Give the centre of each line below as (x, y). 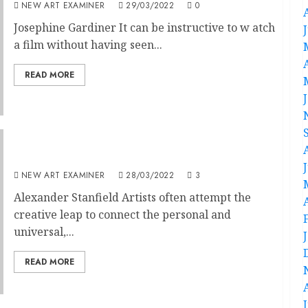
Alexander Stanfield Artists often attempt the (132, 197)
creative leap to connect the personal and (122, 214)
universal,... (44, 232)
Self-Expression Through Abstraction (122, 158)
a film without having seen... (88, 44)
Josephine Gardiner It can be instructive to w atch (144, 27)
